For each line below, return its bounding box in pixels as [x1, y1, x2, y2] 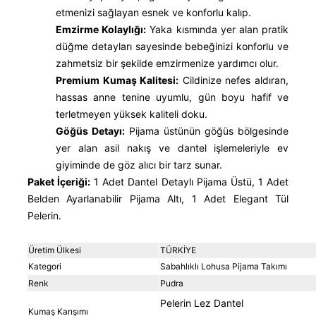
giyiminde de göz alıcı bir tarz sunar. [56, 159, 222, 171]
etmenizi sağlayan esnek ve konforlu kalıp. [56, 6, 251, 18]
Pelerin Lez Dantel [160, 297, 243, 309]
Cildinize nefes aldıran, [178, 74, 289, 86]
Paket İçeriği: [28, 176, 91, 188]
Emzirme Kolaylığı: [56, 23, 147, 35]
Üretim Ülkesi [28, 245, 81, 255]
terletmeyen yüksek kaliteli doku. [56, 108, 207, 120]
